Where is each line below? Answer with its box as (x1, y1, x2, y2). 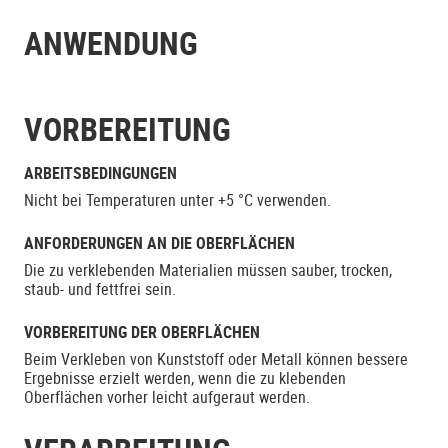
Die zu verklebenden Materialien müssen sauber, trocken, (24, 259, 392, 281)
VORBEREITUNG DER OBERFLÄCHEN (24, 321, 260, 343)
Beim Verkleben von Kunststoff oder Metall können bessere (24, 348, 408, 370)
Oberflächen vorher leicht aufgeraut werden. (24, 386, 310, 408)
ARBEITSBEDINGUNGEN (24, 162, 177, 184)
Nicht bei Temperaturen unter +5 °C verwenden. (24, 189, 331, 211)
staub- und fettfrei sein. (24, 278, 176, 300)
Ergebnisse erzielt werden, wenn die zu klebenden (24, 367, 346, 389)
